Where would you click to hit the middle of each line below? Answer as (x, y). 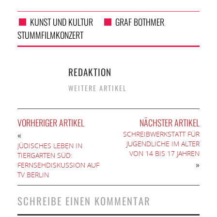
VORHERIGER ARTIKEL (51, 123)
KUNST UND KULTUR (61, 22)
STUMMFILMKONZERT (50, 35)
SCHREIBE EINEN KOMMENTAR (84, 201)
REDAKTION (90, 72)
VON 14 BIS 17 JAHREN (165, 154)
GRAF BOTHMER (139, 22)
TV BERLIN (33, 175)
